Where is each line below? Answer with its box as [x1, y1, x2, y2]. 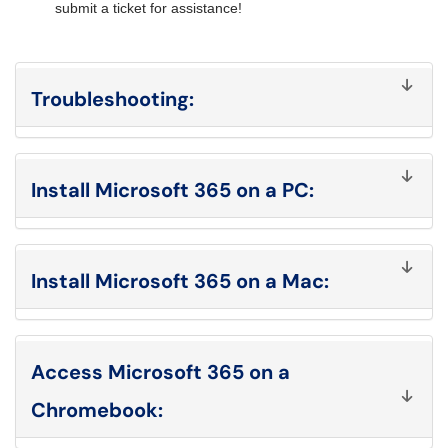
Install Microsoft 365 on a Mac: [31, 268, 329, 294]
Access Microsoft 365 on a [31, 359, 290, 385]
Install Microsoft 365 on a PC [31, 177, 309, 203]
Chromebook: [31, 397, 163, 423]
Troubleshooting [31, 86, 189, 112]
